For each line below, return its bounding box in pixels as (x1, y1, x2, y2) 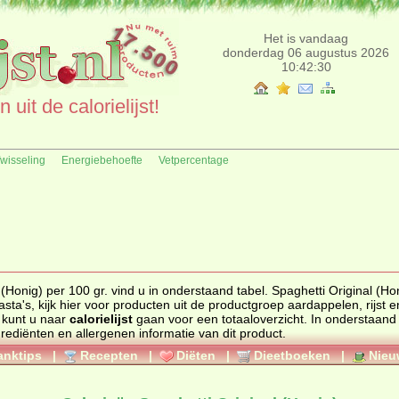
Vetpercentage (159, 154, 229, 167)
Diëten (176, 348, 216, 362)
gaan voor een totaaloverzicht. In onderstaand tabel (133, 312, 222, 326)
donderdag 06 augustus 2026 (223, 45, 389, 60)
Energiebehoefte (61, 154, 142, 167)
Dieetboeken (254, 348, 330, 362)
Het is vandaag (264, 31, 348, 45)
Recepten (80, 348, 138, 362)
